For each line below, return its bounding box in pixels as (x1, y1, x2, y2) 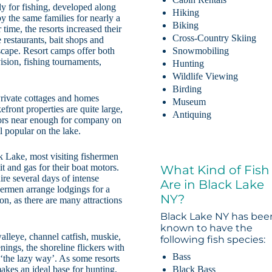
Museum (172, 97, 206, 107)
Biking (172, 20, 199, 31)
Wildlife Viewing (172, 71, 239, 82)
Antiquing (172, 109, 212, 120)
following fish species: (160, 234, 266, 246)
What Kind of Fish (160, 163, 270, 178)
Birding (172, 84, 202, 95)
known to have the (160, 222, 253, 234)
